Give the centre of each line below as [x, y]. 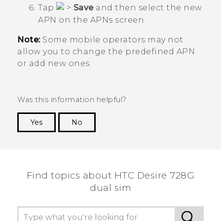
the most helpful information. [148, 148]
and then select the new [148, 8]
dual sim [110, 188]
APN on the [64, 20]
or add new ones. [54, 64]
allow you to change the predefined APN [106, 52]
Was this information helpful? [72, 100]
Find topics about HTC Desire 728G [110, 176]
